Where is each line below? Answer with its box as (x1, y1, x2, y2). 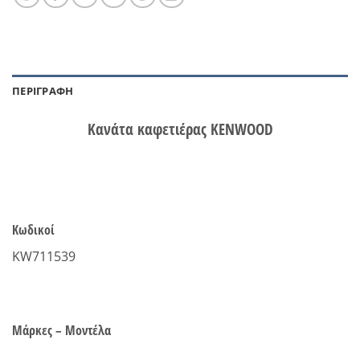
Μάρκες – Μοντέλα (12, 321, 111, 339)
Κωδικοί (12, 221, 55, 239)
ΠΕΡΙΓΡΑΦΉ (12, 84, 74, 99)
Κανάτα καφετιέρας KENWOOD (87, 118, 273, 141)
